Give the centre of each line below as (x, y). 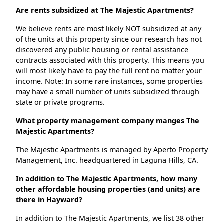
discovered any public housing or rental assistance (102, 50)
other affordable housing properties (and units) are (108, 189)
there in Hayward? (49, 200)
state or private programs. (60, 102)
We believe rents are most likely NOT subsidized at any (109, 29)
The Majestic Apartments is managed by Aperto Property (112, 150)
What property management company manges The (108, 121)
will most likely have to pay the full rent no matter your (109, 71)
